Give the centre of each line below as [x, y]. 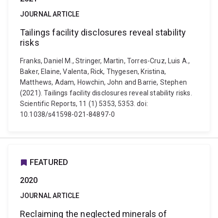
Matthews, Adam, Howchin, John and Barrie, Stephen [103, 82]
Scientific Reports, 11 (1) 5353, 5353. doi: [84, 104]
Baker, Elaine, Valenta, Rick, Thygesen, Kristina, [93, 72]
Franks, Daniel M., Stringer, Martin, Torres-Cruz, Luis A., [105, 61]
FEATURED [49, 162]
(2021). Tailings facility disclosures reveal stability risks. [106, 93]
